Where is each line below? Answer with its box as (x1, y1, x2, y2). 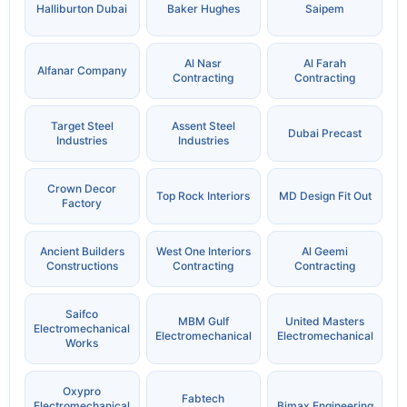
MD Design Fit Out (278, 189, 372, 203)
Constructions (45, 259, 118, 273)
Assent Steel (171, 119, 235, 134)
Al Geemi (302, 244, 349, 259)
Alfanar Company (36, 64, 127, 78)
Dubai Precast (288, 126, 362, 141)
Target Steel (50, 119, 114, 134)
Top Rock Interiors (156, 189, 251, 203)
